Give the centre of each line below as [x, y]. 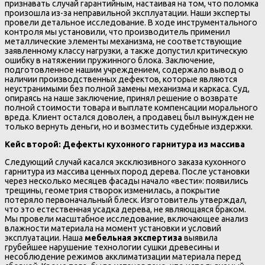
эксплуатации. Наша [45, 237]
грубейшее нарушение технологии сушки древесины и [112, 247]
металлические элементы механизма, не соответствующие [123, 41]
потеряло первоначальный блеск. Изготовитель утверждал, [126, 200]
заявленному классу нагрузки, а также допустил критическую [126, 51]
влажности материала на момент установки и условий [113, 228]
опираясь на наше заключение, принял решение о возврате [121, 98]
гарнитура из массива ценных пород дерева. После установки [127, 171]
